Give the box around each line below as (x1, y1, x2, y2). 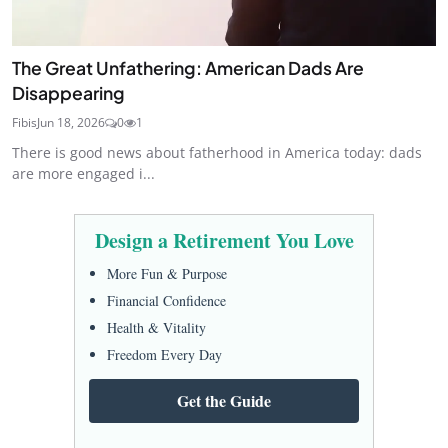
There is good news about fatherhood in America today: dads (12, 142, 422, 162)
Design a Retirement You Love (94, 225, 354, 255)
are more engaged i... (12, 163, 155, 183)
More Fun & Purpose (107, 263, 227, 283)
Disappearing (12, 81, 125, 104)
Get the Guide (177, 388, 271, 412)
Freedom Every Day (107, 344, 222, 364)
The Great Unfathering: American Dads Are (12, 56, 364, 79)
